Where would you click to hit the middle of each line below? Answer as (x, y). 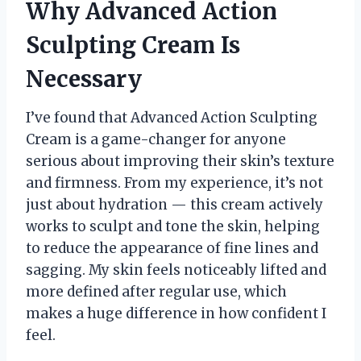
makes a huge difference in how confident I (176, 313)
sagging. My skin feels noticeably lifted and (176, 270)
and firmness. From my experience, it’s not (174, 183)
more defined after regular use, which (156, 291)
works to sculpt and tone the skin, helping (173, 226)
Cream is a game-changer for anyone (156, 139)
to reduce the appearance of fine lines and (172, 248)
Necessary (84, 79)
